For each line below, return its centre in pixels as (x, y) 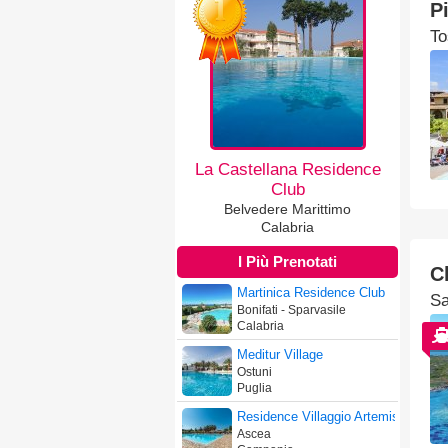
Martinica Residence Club (311, 292)
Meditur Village (280, 354)
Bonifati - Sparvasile (291, 310)
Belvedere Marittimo (287, 209)
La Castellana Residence (287, 169)
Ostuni (254, 372)
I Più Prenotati (287, 261)
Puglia (254, 388)
